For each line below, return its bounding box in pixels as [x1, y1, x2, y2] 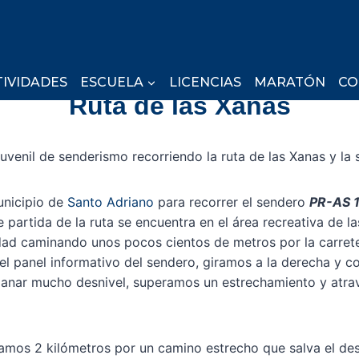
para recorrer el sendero [154, 194, 309, 211]
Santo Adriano [67, 194, 154, 211]
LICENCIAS [169, 74, 241, 90]
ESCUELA [80, 74, 143, 90]
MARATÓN [254, 74, 325, 90]
